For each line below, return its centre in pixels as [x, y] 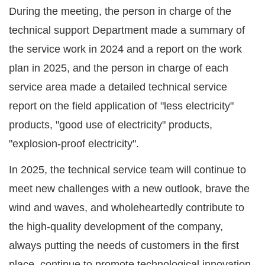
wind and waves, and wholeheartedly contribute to [127, 208]
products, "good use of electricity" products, [111, 125]
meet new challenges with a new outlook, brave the [129, 189]
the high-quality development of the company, [116, 227]
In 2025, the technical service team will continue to [127, 170]
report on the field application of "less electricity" [121, 106]
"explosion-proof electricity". [74, 144]
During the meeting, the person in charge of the [120, 12]
